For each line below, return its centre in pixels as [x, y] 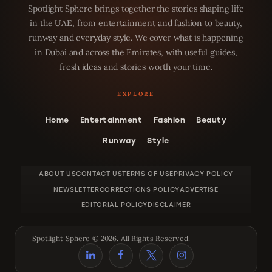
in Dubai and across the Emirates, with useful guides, [136, 52]
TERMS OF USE [148, 174]
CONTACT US [99, 174]
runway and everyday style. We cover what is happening [136, 37]
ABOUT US [58, 174]
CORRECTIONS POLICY [139, 189]
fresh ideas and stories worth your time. [136, 66]
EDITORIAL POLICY [114, 205]
